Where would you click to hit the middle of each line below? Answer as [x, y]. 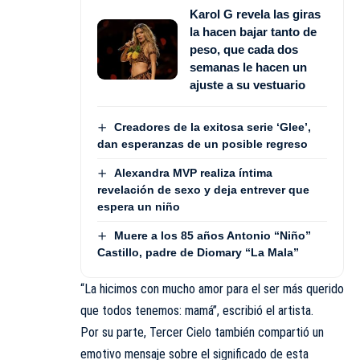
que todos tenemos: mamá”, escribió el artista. [197, 311]
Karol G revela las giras [255, 14]
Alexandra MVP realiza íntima [193, 172]
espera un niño [139, 207]
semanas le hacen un [248, 67]
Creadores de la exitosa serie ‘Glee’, [212, 127]
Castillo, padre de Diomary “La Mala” [198, 253]
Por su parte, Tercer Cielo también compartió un [202, 333]
